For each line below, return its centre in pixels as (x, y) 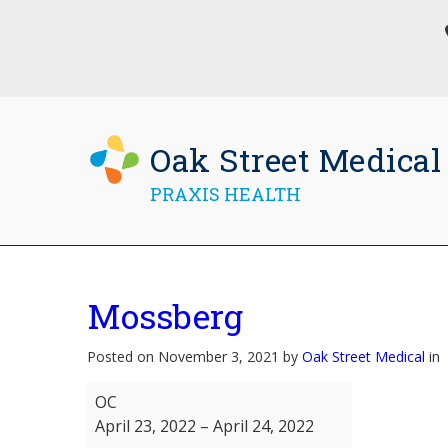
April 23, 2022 (145, 426)
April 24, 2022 (263, 426)
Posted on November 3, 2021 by (194, 356)
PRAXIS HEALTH (225, 193)
